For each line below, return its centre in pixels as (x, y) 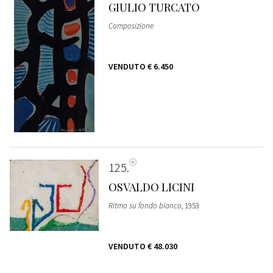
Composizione (131, 26)
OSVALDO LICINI (151, 187)
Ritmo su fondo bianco (145, 206)
